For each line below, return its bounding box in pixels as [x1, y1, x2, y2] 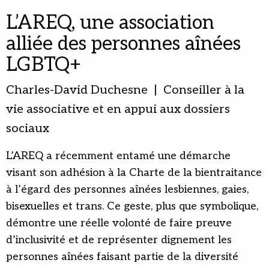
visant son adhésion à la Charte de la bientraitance [6, 166, 262, 180]
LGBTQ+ [6, 53, 81, 77]
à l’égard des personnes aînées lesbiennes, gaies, [6, 183, 249, 196]
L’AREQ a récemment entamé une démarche [6, 150, 231, 163]
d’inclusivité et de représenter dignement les [6, 234, 232, 247]
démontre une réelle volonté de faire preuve [6, 217, 232, 230]
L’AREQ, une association [6, 11, 214, 35]
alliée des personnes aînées [6, 32, 241, 56]
